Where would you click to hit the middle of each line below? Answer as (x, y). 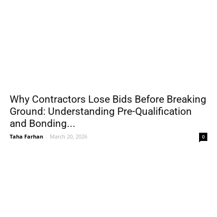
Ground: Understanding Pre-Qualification (101, 111)
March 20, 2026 (69, 136)
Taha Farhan (26, 136)
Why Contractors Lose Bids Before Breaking (108, 99)
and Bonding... (43, 123)
